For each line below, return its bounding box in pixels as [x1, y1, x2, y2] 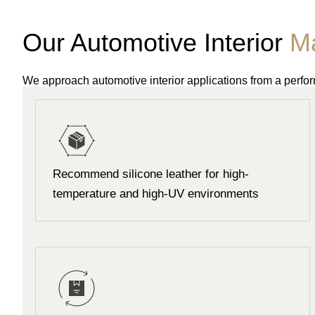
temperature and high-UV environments [53, 187, 259, 200]
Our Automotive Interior [22, 28, 290, 57]
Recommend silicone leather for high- [53, 167, 249, 181]
